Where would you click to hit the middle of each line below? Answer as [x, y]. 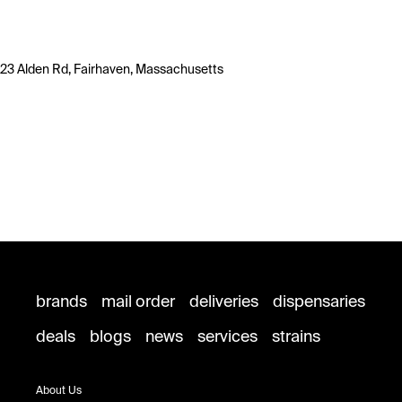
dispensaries [319, 301]
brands [61, 301]
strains [296, 336]
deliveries [224, 301]
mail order [138, 301]
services [227, 336]
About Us [59, 390]
